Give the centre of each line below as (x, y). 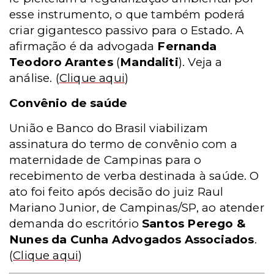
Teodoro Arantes (61, 62)
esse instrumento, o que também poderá (127, 14)
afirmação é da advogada (83, 46)
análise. (31, 78)
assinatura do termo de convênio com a (123, 144)
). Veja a (200, 62)
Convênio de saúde (68, 103)
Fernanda (187, 46)
